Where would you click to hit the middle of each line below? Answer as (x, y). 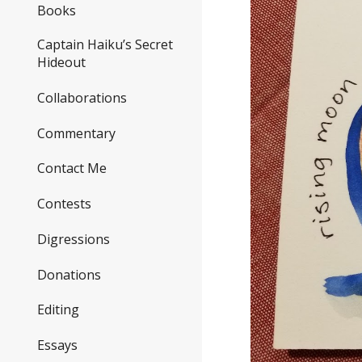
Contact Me (72, 168)
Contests (64, 204)
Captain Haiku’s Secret (105, 45)
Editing (58, 310)
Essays (57, 345)
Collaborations (82, 98)
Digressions (74, 239)
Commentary (76, 133)
